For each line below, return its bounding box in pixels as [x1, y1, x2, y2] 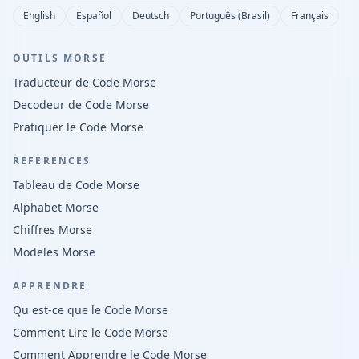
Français [291, 9, 329, 22]
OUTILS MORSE [13, 51, 107, 65]
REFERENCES [13, 154, 91, 167]
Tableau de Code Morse [13, 177, 139, 192]
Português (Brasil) [190, 9, 270, 22]
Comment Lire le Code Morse [13, 325, 168, 340]
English [23, 9, 55, 22]
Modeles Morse [13, 244, 95, 260]
